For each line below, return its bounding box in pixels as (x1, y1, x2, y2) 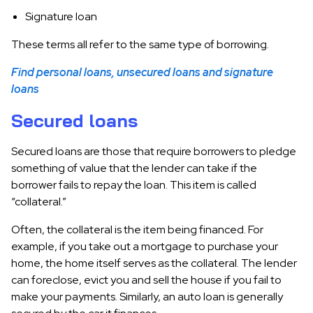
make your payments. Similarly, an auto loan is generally (11, 289, 283, 304)
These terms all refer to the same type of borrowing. (11, 37, 269, 52)
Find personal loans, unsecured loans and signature (11, 65, 273, 80)
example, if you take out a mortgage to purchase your (11, 239, 278, 254)
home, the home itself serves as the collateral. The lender (11, 256, 297, 270)
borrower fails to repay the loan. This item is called (11, 177, 256, 192)
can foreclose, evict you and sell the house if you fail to (11, 272, 282, 287)
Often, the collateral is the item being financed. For (11, 222, 263, 237)
